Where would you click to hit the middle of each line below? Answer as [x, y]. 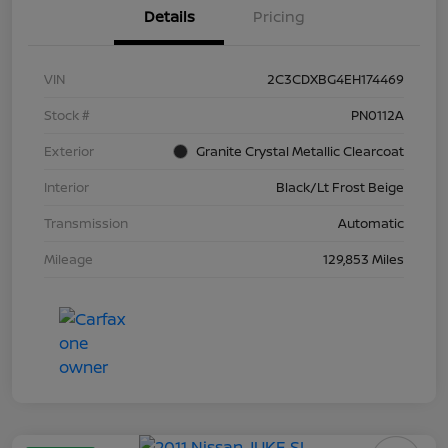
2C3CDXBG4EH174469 [335, 79]
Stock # [67, 115]
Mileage [68, 259]
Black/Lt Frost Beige [340, 187]
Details [169, 17]
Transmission [86, 223]
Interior [66, 187]
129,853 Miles [363, 259]
